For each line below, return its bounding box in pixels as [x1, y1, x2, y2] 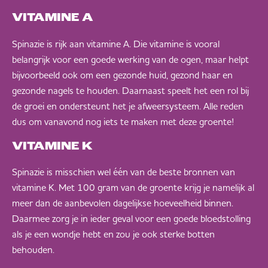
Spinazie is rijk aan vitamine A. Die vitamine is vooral [12, 37, 220, 50]
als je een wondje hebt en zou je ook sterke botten [12, 228, 215, 240]
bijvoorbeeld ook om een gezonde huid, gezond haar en [12, 68, 233, 81]
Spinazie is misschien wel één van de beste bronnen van [12, 166, 235, 178]
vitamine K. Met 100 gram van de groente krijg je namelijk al [12, 181, 254, 194]
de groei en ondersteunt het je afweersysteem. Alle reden [12, 99, 243, 112]
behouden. [12, 243, 54, 256]
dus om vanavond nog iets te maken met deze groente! [12, 115, 234, 127]
